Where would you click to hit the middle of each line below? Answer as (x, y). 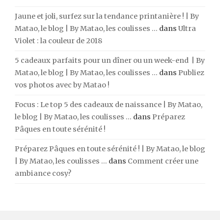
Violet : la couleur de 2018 (58, 41)
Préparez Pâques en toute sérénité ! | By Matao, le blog (110, 149)
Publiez (191, 72)
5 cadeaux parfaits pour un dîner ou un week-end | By (110, 60)
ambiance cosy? (43, 173)
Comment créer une (163, 161)
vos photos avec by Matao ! (62, 85)
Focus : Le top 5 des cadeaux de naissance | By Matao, (109, 104)
